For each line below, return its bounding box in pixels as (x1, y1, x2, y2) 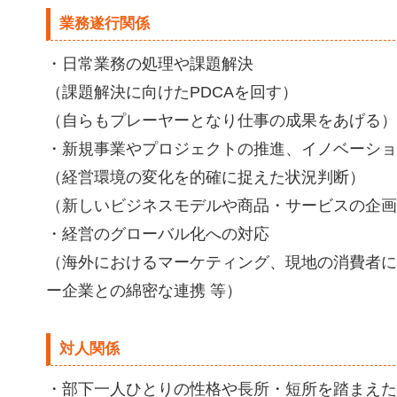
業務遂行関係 (59, 15, 150, 32)
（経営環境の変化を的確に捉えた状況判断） (46, 168, 365, 186)
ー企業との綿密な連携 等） (46, 282, 242, 300)
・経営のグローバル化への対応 (46, 225, 269, 243)
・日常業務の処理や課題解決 (46, 55, 253, 73)
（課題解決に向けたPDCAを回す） (46, 83, 298, 101)
